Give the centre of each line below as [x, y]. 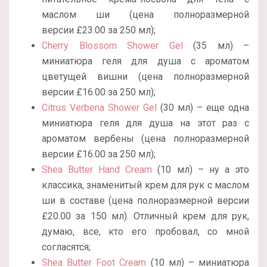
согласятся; [66, 247]
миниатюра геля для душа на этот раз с [145, 123]
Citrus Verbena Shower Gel [99, 108]
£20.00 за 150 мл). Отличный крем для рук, [145, 216]
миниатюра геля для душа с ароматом [145, 61]
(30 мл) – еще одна [203, 108]
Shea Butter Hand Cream [97, 170]
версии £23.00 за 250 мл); [99, 30]
